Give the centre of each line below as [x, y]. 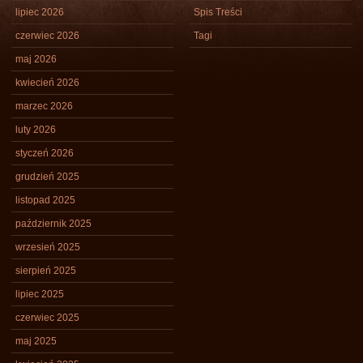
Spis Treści [218, 12]
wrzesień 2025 [48, 247]
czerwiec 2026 [47, 36]
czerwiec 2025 [47, 318]
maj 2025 [36, 341]
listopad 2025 [45, 200]
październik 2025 [53, 224]
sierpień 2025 [46, 271]
